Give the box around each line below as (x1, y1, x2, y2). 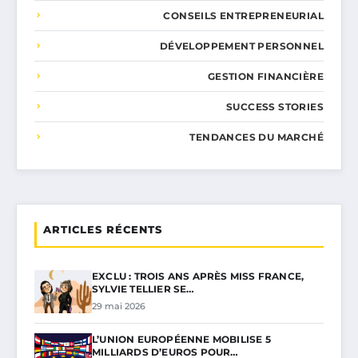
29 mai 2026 (92, 300, 145, 312)
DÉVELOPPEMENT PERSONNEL (159, 39, 324, 52)
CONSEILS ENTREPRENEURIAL (163, 9, 324, 22)
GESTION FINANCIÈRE (207, 70, 324, 82)
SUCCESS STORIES (226, 100, 324, 113)
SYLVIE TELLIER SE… (92, 282, 195, 295)
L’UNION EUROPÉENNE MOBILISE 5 (92, 332, 271, 345)
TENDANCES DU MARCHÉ (189, 130, 324, 143)
